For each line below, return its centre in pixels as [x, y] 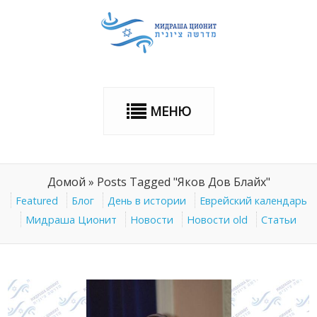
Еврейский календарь [253, 201]
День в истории [146, 201]
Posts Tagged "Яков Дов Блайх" [183, 182]
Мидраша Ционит [71, 220]
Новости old [217, 220]
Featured [36, 201]
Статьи [279, 220]
